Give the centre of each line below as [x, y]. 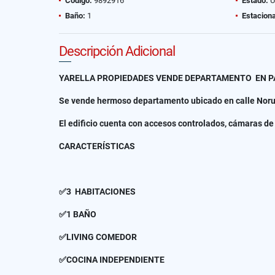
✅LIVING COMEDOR [99, 237]
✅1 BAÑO [79, 214]
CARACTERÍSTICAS [97, 146]
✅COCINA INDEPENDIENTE [112, 260]
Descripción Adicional [117, 51]
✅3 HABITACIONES [97, 192]
